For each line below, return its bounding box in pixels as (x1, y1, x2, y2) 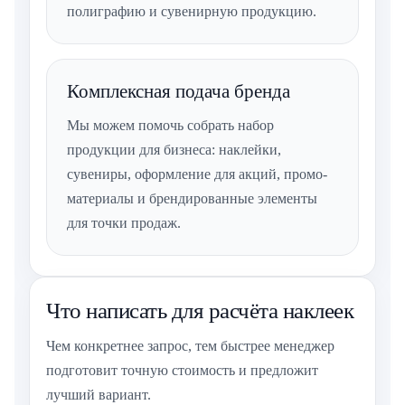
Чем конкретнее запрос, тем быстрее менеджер (46, 338, 334, 354)
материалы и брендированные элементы (67, 191, 317, 207)
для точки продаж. (67, 215, 181, 231)
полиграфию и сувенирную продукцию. (67, 4, 316, 20)
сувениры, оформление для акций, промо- (67, 166, 327, 183)
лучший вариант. (46, 387, 151, 403)
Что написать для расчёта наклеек (46, 298, 353, 324)
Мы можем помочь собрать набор (67, 118, 274, 134)
